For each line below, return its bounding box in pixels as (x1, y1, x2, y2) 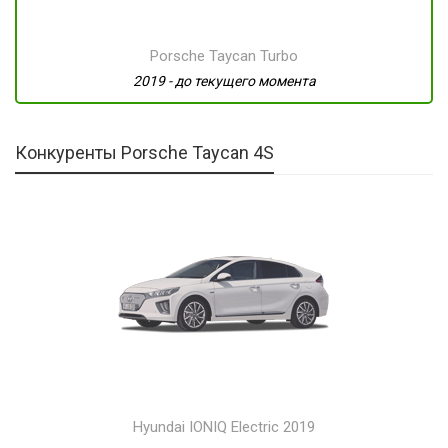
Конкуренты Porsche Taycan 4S (15, 142, 274, 164)
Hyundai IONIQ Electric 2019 (133, 418, 315, 437)
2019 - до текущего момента (132, 73, 316, 90)
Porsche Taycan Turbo (150, 47, 298, 66)
